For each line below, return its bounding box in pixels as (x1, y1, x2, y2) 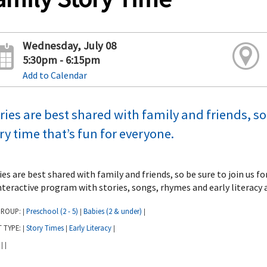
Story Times (26, 222, 64, 232)
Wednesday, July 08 (22, 39, 116, 53)
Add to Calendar (22, 69, 87, 82)
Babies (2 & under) (83, 206, 142, 216)
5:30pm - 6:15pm (22, 53, 100, 67)
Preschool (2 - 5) (26, 206, 78, 216)
